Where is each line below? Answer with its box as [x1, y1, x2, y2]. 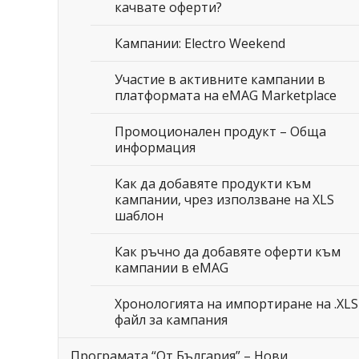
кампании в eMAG [115, 259, 228, 276]
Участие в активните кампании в [115, 71, 325, 88]
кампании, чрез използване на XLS [115, 191, 334, 208]
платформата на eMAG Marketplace [115, 87, 337, 104]
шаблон [115, 207, 163, 224]
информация [115, 139, 196, 156]
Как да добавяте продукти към [115, 175, 311, 192]
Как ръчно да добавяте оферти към [115, 243, 341, 260]
